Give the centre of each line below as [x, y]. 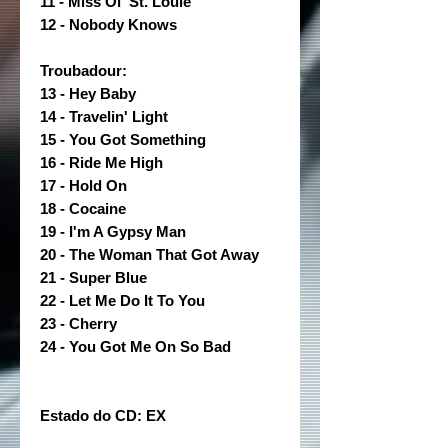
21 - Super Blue [93, 277]
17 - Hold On [83, 185]
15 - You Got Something [123, 139]
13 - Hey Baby [88, 93]
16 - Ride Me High [101, 162]
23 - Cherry [78, 323]
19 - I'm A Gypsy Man [113, 231]
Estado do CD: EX [103, 415]
